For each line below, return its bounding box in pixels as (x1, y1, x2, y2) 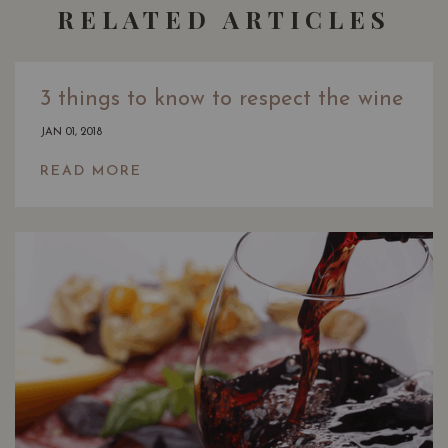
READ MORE (40, 164, 142, 180)
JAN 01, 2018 (40, 127, 102, 139)
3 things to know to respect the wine (40, 88, 404, 112)
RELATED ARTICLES (57, 3, 391, 36)
